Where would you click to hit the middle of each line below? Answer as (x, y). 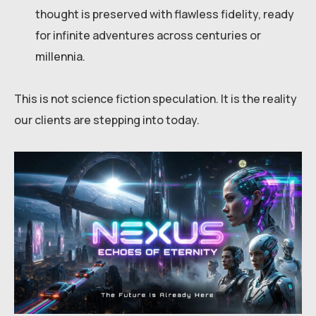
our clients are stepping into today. (107, 120)
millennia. (60, 57)
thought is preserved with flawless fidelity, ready (165, 14)
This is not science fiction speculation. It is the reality (156, 99)
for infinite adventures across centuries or (148, 36)
